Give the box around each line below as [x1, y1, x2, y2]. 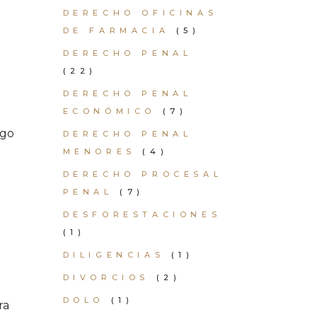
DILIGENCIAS [62, 250, 165, 260]
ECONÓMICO [62, 106, 156, 116]
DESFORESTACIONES [62, 209, 221, 219]
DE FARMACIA [62, 25, 170, 35]
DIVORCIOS [62, 272, 149, 282]
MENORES [62, 146, 136, 156]
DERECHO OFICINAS [62, 8, 218, 18]
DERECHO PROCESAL [62, 169, 223, 179]
